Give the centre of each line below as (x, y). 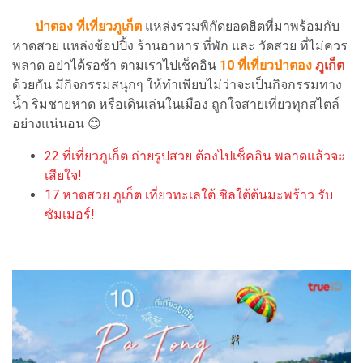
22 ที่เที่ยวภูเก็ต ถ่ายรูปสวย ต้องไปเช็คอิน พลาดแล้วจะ (195, 156)
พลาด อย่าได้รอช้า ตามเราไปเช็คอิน (116, 65)
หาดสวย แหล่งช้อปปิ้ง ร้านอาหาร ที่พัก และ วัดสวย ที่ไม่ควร (180, 45)
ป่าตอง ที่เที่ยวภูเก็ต (88, 26)
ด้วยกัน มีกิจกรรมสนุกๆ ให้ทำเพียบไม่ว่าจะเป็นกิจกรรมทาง (177, 84)
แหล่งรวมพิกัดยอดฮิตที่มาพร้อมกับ (241, 26)
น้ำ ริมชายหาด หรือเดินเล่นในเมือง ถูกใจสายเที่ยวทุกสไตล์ (176, 104)
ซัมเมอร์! (70, 214)
